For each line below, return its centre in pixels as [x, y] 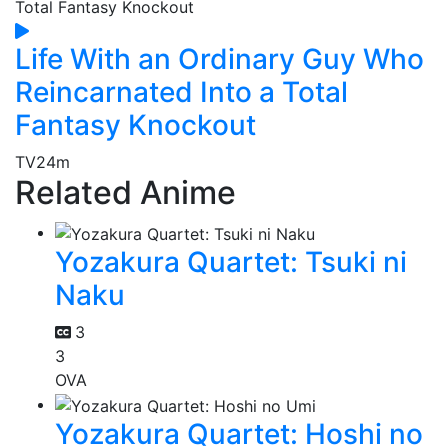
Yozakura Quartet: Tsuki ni [231, 261]
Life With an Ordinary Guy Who [219, 59]
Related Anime [125, 193]
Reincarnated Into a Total [181, 92]
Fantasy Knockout [135, 125]
